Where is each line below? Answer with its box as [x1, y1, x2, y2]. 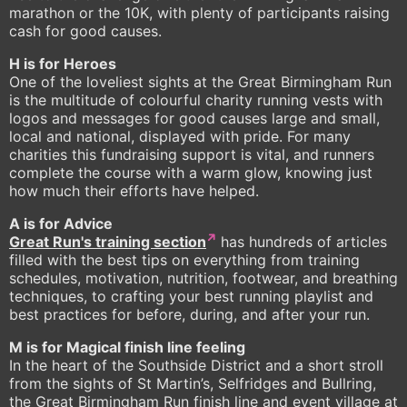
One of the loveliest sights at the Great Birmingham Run [9, 73, 392, 92]
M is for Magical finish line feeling [9, 338, 245, 357]
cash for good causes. [9, 22, 162, 41]
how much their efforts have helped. [9, 182, 259, 201]
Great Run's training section [9, 233, 206, 252]
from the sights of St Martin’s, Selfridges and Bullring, [9, 374, 376, 393]
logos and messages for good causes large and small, [9, 109, 380, 128]
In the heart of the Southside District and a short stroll [9, 356, 383, 375]
